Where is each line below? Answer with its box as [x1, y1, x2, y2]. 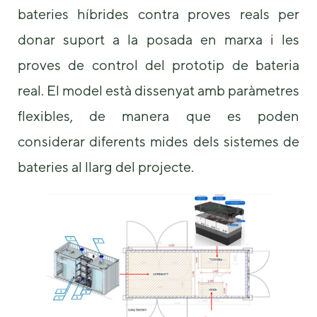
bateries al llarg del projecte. [18, 158, 194, 175]
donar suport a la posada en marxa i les [18, 30, 299, 47]
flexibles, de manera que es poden [18, 107, 299, 124]
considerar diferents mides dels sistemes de [18, 132, 299, 149]
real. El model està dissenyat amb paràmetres [18, 81, 299, 98]
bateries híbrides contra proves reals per [18, 5, 299, 22]
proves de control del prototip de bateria [18, 56, 299, 73]
